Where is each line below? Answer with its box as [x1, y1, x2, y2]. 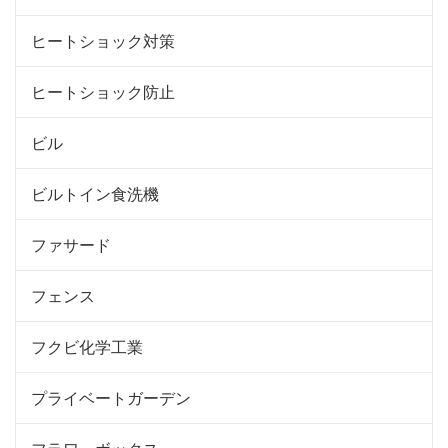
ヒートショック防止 [31, 79, 175, 103]
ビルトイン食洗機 [31, 181, 159, 205]
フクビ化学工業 [31, 334, 143, 358]
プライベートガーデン [31, 385, 191, 409]
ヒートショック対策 [31, 28, 175, 52]
